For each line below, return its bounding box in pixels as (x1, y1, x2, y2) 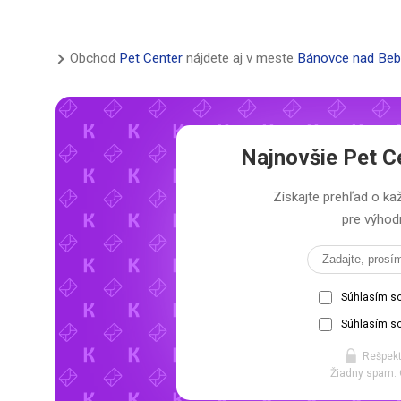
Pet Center (119, 50, 183, 67)
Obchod (70, 50, 119, 67)
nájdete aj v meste (183, 50, 297, 67)
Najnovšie (241, 145, 343, 171)
